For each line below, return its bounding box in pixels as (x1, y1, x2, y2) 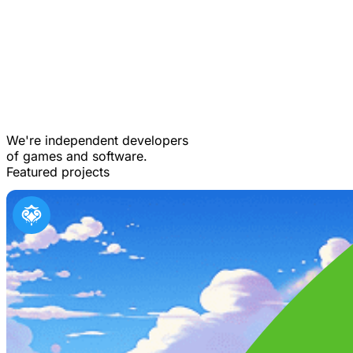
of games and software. (6, 148, 147, 164)
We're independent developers (6, 132, 188, 148)
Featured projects (6, 164, 110, 180)
